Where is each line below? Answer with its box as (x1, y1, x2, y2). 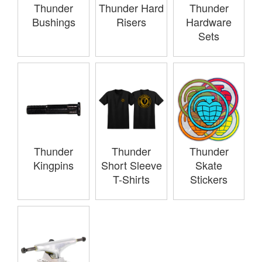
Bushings (32, 14, 75, 30)
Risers (116, 14, 146, 30)
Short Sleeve (101, 157, 162, 173)
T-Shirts (113, 171, 150, 187)
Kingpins (33, 157, 74, 173)
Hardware (186, 14, 232, 30)
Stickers (190, 171, 227, 187)
